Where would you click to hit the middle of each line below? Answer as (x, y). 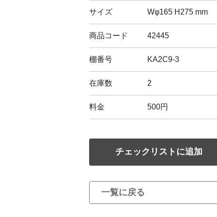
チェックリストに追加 (159, 152)
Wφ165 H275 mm (178, 12)
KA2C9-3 (163, 59)
